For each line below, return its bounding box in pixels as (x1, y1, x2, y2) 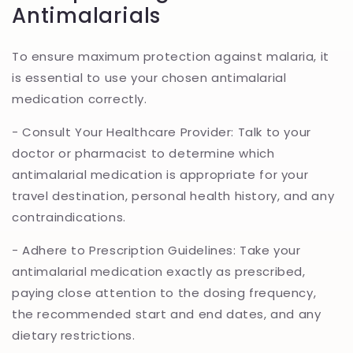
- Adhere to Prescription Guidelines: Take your (12, 241, 301, 258)
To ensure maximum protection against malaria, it (12, 47, 329, 65)
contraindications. (12, 208, 126, 225)
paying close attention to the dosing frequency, (12, 284, 317, 301)
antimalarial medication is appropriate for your (12, 165, 309, 183)
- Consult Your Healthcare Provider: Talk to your (12, 123, 311, 140)
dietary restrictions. (12, 326, 136, 344)
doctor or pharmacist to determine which (12, 144, 275, 162)
